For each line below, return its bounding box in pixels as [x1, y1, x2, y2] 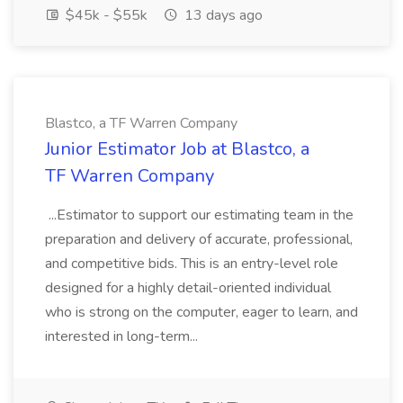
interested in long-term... [45, 327, 201, 346]
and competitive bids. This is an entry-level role [45, 254, 338, 273]
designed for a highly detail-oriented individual [45, 278, 331, 298]
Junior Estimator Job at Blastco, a [45, 137, 309, 161]
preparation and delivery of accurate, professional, [45, 229, 353, 249]
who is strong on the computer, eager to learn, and [45, 302, 358, 322]
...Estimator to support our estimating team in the [45, 205, 354, 225]
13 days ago [181, 5, 263, 25]
